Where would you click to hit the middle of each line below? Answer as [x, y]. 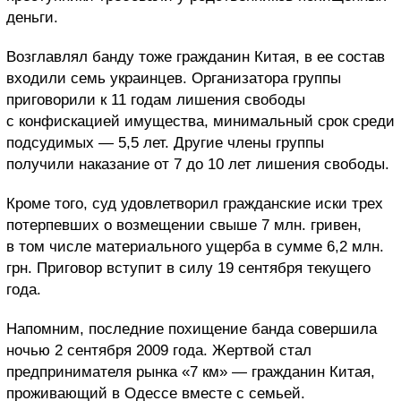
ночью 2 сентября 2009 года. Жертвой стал [159, 350]
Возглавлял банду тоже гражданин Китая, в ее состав [196, 56]
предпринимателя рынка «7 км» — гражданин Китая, [191, 371]
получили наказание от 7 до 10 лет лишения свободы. [198, 164]
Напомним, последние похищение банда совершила [192, 328]
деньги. [32, 17]
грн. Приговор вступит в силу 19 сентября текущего [188, 268]
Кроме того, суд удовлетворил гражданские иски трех [195, 203]
